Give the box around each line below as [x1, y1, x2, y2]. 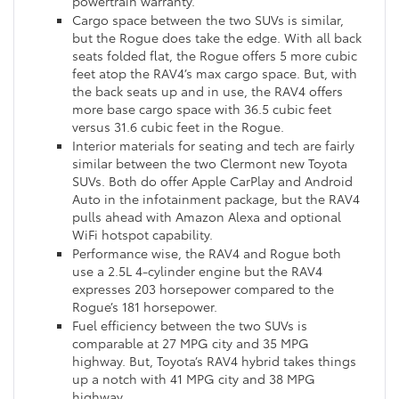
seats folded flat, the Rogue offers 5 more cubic [72, 46, 357, 65]
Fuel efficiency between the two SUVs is [72, 316, 307, 335]
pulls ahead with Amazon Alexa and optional [72, 208, 341, 226]
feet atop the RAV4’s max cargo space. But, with [72, 64, 357, 83]
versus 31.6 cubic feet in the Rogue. [72, 118, 284, 136]
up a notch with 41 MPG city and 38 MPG [72, 370, 315, 388]
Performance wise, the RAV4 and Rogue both [72, 244, 341, 263]
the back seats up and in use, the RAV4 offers [72, 82, 343, 101]
